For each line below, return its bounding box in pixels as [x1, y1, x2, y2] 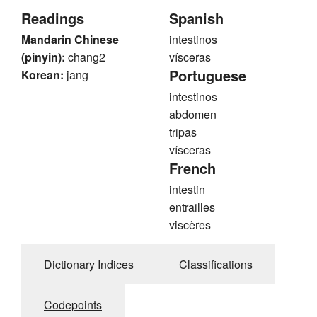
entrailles [169, 199, 215, 216]
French [169, 158, 216, 179]
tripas [169, 124, 197, 141]
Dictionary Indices [44, 256, 134, 273]
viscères [169, 217, 211, 234]
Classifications [179, 256, 253, 273]
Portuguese [169, 65, 246, 86]
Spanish [169, 8, 224, 29]
